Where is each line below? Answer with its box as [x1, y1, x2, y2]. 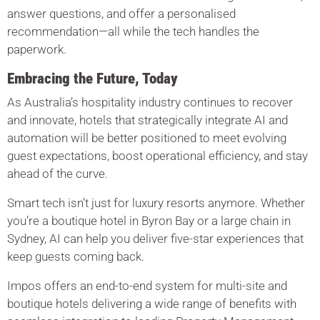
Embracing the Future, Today [7, 70, 178, 87]
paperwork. [7, 42, 66, 56]
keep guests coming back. [7, 249, 144, 264]
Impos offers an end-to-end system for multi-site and [7, 279, 287, 293]
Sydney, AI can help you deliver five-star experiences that [7, 231, 304, 246]
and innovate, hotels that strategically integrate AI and [7, 113, 288, 127]
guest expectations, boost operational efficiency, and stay [7, 149, 308, 163]
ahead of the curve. [7, 166, 108, 181]
